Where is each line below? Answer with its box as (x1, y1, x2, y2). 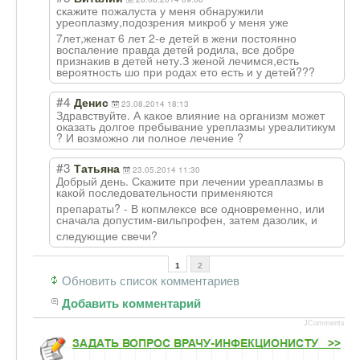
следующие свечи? (56, 227, 157, 243)
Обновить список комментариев (62, 270, 239, 288)
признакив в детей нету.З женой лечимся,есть (56, 51, 299, 68)
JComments (303, 318, 345, 327)
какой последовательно (56, 183, 181, 200)
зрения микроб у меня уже (148, 13, 288, 30)
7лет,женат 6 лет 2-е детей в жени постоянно (56, 29, 297, 46)
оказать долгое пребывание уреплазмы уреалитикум (56, 117, 336, 134)
